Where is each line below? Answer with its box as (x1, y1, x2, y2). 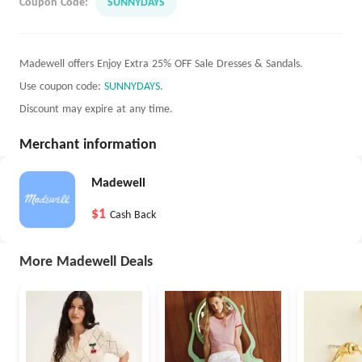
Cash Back (109, 209, 156, 221)
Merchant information (19, 137, 157, 153)
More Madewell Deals (19, 255, 153, 270)
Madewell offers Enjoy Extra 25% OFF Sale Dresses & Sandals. (19, 58, 303, 70)
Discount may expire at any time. (19, 103, 173, 116)
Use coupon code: (19, 81, 104, 93)
